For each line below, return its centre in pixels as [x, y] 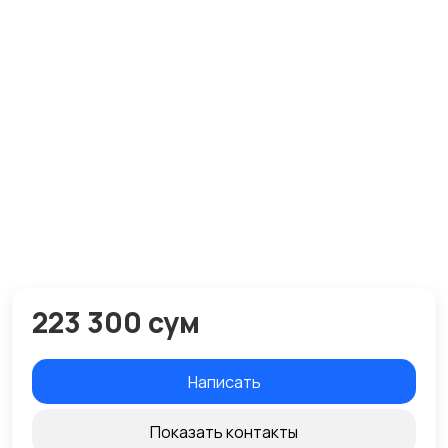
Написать [224, 381]
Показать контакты [224, 431]
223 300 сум [116, 322]
